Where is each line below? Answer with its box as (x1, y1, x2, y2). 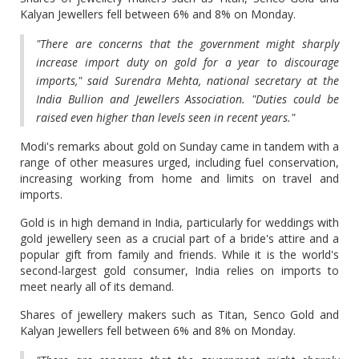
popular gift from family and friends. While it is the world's (20, 247, 339, 262)
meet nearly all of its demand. (20, 279, 174, 294)
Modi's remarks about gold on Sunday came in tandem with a (20, 139, 339, 154)
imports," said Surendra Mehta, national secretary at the (36, 73, 339, 88)
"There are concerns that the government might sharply (36, 36, 339, 51)
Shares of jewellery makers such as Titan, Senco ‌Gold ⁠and (20, 307, 339, 322)
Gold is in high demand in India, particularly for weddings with (20, 215, 339, 230)
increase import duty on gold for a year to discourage (36, 54, 339, 70)
